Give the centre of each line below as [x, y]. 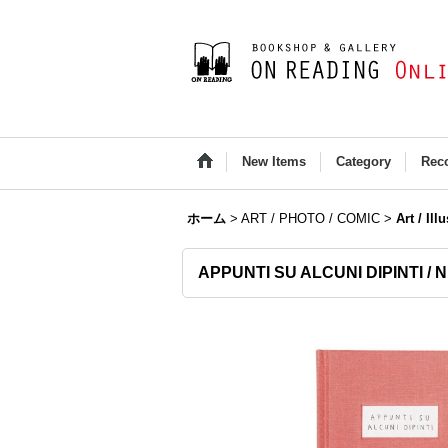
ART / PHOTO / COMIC [310, 218]
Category [363, 161]
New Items [274, 161]
